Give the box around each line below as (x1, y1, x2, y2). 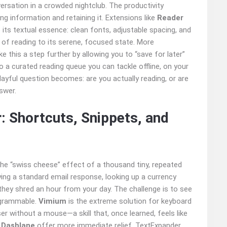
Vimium (39, 197, 66, 206)
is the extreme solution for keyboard (66, 197, 192, 206)
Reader (157, 13, 183, 23)
